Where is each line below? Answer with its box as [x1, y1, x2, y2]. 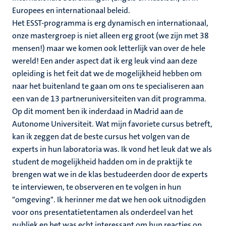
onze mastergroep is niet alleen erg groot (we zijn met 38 [12, 30, 209, 41]
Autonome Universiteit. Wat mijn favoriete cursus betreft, [12, 119, 212, 129]
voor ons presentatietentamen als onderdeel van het [12, 207, 193, 217]
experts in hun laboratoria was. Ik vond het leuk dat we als [12, 144, 212, 154]
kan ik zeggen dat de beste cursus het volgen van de [12, 131, 190, 142]
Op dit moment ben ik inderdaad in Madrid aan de [12, 106, 183, 117]
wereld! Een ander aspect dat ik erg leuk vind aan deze [12, 55, 197, 66]
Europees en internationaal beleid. [12, 5, 130, 16]
